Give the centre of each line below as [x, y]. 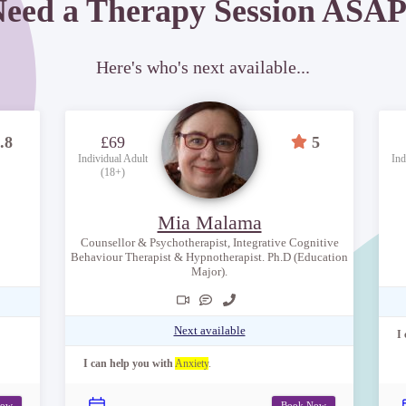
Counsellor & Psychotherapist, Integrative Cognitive [209, 242]
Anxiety [192, 363]
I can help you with [128, 363]
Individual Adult [113, 158]
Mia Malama [209, 222]
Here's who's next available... [203, 67]
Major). [209, 271]
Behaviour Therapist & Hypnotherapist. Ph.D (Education [209, 256]
